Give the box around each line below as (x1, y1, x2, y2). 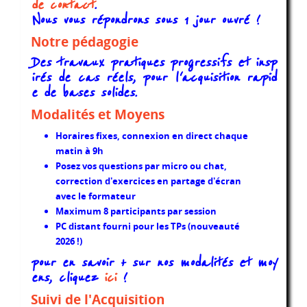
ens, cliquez (31, 269, 103, 288)
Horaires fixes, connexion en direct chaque (55, 130, 248, 143)
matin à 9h (55, 145, 103, 158)
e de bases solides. (31, 84, 137, 103)
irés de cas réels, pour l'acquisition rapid (31, 69, 276, 88)
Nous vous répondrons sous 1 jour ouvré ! (31, 11, 259, 30)
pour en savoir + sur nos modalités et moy (31, 254, 276, 273)
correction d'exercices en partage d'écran (55, 175, 241, 188)
